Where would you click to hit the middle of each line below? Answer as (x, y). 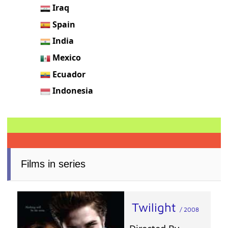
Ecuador (69, 74)
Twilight (155, 207)
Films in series (53, 164)
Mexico (67, 58)
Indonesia (73, 91)
